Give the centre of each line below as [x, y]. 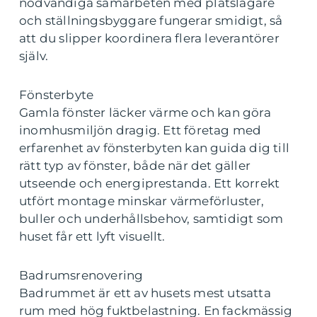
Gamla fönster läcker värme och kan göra [145, 113]
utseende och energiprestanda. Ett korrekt [150, 183]
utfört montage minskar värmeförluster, [142, 201]
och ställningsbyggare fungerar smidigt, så [151, 21]
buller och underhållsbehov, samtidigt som [151, 219]
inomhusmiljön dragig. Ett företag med [140, 130]
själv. [34, 56]
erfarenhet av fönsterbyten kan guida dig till [155, 148]
